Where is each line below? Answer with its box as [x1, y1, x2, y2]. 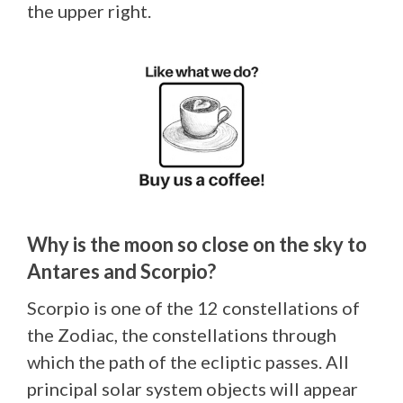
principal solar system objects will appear [27, 377, 358, 399]
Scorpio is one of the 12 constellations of [27, 296, 360, 318]
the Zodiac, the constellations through [27, 323, 336, 345]
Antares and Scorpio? [27, 258, 216, 283]
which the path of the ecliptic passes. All [27, 350, 349, 372]
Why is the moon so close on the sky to [27, 231, 367, 256]
